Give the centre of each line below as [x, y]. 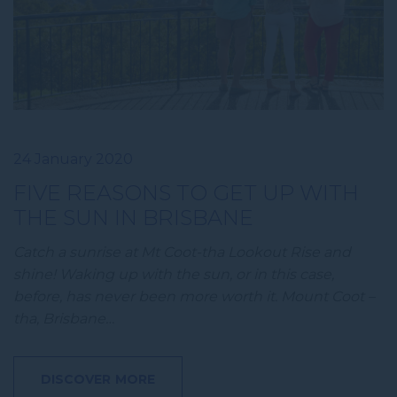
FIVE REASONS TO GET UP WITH [186, 193]
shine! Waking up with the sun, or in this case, [174, 275]
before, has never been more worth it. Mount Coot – [194, 297]
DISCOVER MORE [98, 380]
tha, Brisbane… [64, 319]
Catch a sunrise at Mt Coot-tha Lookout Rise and [182, 253]
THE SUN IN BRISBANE [133, 218]
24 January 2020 [73, 160]
